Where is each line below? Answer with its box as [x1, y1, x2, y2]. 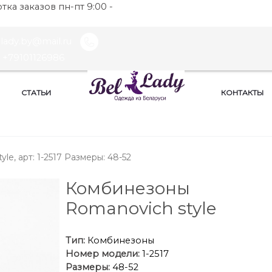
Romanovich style [65, 198, 216, 219]
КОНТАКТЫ [221, 88, 263, 98]
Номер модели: [65, 248, 140, 259]
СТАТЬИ [21, 88, 51, 98]
